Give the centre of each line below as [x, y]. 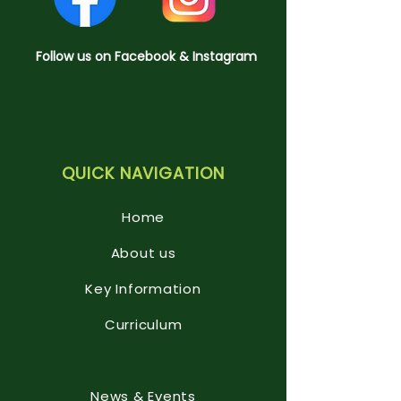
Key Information [143, 289]
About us [143, 253]
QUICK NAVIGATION [143, 173]
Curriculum [143, 324]
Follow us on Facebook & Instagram [146, 56]
